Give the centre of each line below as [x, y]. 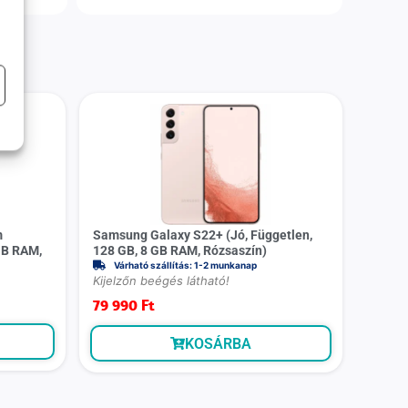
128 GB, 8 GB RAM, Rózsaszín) [180, 250]
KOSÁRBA [219, 343]
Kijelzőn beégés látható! [162, 280]
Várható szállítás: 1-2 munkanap [185, 265]
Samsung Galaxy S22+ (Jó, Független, [203, 235]
